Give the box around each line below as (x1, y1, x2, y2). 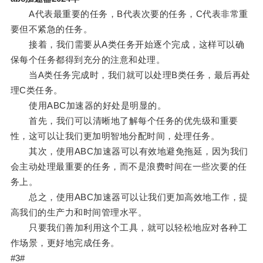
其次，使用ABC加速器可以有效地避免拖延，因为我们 (10, 146, 248, 157)
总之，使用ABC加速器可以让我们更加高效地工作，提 (10, 192, 248, 203)
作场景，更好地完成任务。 (10, 238, 120, 248)
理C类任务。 (10, 85, 63, 96)
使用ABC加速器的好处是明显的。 (10, 100, 167, 111)
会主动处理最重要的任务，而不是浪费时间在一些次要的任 (10, 161, 247, 172)
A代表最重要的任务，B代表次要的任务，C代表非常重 (10, 9, 248, 19)
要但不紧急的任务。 (10, 24, 93, 35)
